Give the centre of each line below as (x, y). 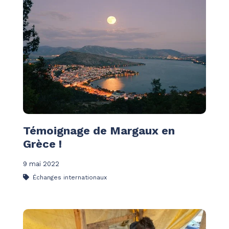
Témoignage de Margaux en (99, 130)
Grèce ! (42, 144)
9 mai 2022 (41, 164)
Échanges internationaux (69, 177)
